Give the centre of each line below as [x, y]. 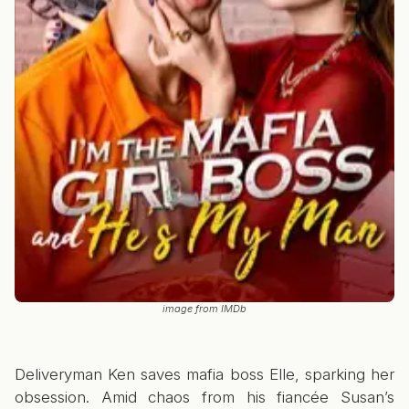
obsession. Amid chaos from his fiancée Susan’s [204, 397]
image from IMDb [204, 309]
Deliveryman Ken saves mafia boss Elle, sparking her [204, 374]
